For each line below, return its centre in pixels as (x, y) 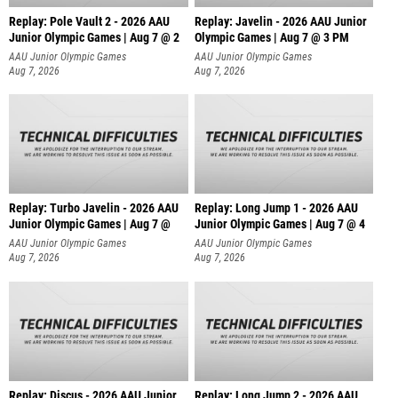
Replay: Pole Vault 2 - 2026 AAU (89, 21)
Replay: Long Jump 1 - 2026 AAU (276, 209)
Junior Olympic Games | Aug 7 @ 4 (279, 225)
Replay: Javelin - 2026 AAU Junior (280, 21)
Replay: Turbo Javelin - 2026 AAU (94, 209)
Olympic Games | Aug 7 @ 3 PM (271, 37)
